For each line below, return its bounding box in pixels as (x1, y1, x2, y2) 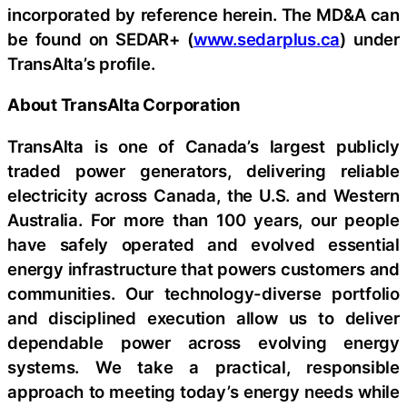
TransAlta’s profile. (7, 53, 155, 74)
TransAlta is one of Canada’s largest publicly (7, 135, 400, 156)
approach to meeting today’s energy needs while (7, 381, 400, 402)
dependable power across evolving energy (7, 332, 400, 352)
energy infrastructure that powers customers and (7, 258, 400, 279)
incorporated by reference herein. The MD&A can (7, 4, 400, 25)
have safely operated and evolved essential (7, 233, 400, 254)
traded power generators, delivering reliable (7, 160, 400, 181)
